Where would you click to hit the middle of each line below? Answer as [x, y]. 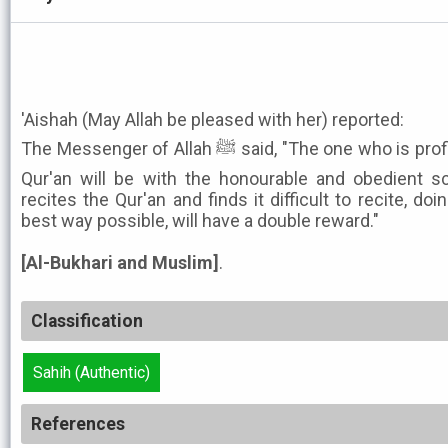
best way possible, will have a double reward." [200, 220]
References [78, 424]
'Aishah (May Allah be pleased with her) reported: [212, 119]
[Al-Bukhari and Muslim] [120, 262]
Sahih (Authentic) [91, 372]
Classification [87, 321]
